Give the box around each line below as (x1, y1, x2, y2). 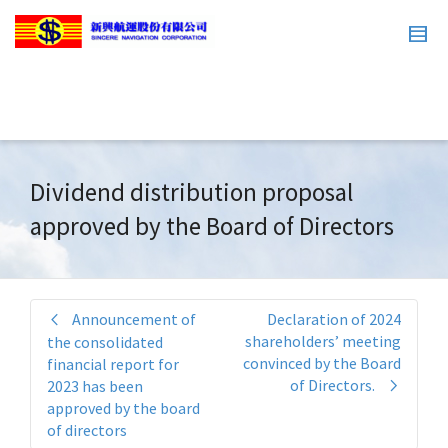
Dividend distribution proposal (30, 176, 353, 208)
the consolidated (47, 332, 163, 352)
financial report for (47, 354, 179, 374)
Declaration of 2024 (267, 309, 401, 329)
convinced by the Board (243, 353, 401, 373)
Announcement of (72, 309, 196, 329)
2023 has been (47, 376, 143, 396)
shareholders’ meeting (245, 331, 401, 351)
